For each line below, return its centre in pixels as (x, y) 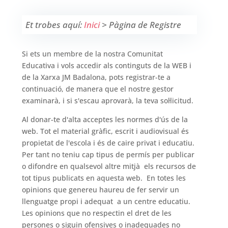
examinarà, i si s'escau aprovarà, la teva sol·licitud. (108, 101)
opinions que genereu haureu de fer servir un (101, 190)
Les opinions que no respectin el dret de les (97, 213)
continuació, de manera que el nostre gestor (98, 89)
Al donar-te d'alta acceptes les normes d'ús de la (105, 120)
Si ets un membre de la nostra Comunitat (92, 54)
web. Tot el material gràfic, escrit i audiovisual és (105, 131)
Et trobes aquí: (54, 24)
